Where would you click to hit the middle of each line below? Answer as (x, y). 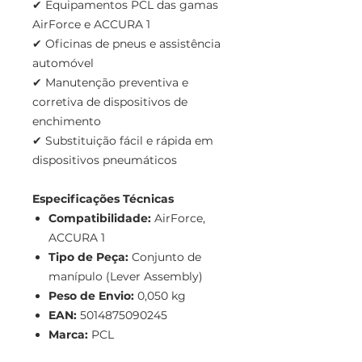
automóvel (63, 63)
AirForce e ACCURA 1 (91, 25)
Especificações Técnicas (103, 199)
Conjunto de (165, 257)
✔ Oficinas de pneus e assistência (126, 44)
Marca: (68, 335)
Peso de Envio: (91, 296)
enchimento (67, 122)
